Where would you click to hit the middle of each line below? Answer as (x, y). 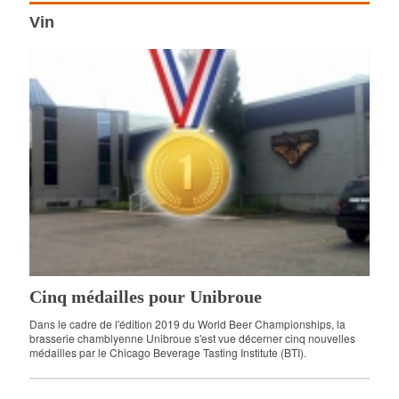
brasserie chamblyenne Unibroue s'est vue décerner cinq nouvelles (193, 338)
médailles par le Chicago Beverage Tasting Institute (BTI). (171, 353)
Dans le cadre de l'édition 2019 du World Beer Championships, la (188, 324)
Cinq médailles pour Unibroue (146, 297)
